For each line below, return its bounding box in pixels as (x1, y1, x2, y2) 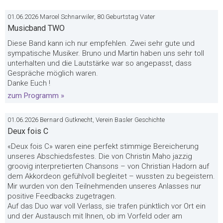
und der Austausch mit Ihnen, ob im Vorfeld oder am (7, 212, 182, 221)
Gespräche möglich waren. (7, 69, 98, 78)
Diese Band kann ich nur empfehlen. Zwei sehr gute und (7, 39, 195, 48)
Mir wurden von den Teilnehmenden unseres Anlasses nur (7, 182, 201, 191)
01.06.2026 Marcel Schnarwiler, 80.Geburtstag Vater (7, 13, 155, 20)
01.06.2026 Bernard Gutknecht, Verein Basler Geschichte (7, 116, 165, 123)
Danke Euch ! (7, 79, 50, 88)
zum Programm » (7, 91, 64, 100)
